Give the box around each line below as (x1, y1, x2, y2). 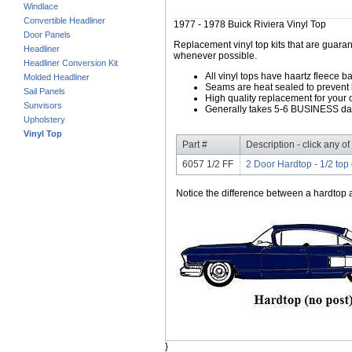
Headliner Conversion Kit (24, 58, 118, 68)
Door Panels (24, 30, 71, 40)
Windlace (24, 2, 58, 12)
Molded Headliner (24, 72, 90, 82)
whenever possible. (174, 50, 257, 62)
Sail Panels (24, 86, 65, 97)
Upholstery (24, 115, 65, 125)
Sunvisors (24, 101, 62, 111)
